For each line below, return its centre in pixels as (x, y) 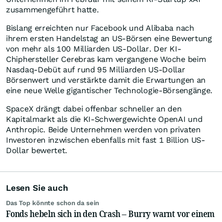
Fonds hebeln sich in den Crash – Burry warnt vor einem (111, 214)
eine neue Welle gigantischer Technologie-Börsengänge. (110, 91)
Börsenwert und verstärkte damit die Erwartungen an (106, 80)
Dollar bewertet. (37, 151)
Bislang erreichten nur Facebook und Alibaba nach (100, 28)
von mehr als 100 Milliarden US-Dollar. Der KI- (94, 49)
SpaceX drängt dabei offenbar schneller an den (94, 109)
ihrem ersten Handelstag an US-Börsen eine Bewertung (109, 39)
